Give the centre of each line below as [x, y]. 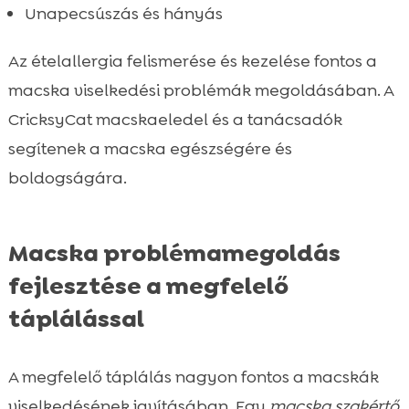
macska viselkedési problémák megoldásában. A [200, 90]
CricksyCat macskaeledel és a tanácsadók [175, 119]
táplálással [76, 318]
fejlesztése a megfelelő [148, 285]
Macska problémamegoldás [174, 252]
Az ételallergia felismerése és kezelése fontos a [192, 61]
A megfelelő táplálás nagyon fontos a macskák [193, 377]
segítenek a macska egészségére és [150, 148]
